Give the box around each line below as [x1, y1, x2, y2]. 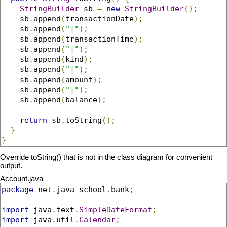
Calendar [79, 215, 116, 224]
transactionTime [65, 34, 134, 44]
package [2, 184, 33, 194]
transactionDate [65, 14, 134, 23]
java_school [56, 184, 106, 194]
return [20, 116, 47, 125]
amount [65, 75, 93, 84]
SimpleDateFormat [79, 205, 152, 214]
